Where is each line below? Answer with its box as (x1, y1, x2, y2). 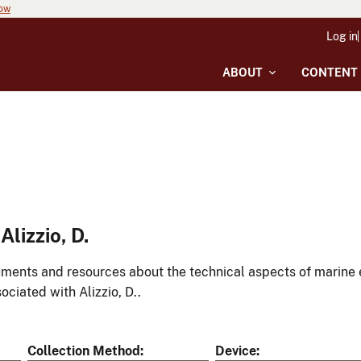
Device (215, 343, 256, 359)
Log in (326, 30, 358, 43)
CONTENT (301, 66, 358, 79)
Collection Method (27, 343, 140, 359)
